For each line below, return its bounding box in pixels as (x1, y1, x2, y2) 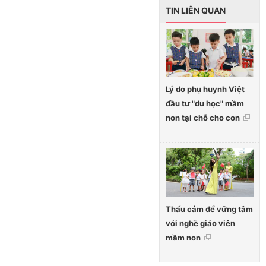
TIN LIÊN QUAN (166, 5, 226, 15)
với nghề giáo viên (166, 218, 235, 229)
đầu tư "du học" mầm (166, 99, 244, 109)
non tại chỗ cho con (166, 113, 240, 123)
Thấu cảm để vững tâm (166, 204, 253, 214)
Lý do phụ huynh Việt (166, 84, 245, 94)
